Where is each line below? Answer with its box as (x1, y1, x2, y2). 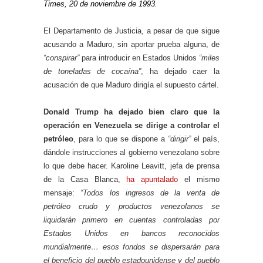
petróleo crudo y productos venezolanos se (43, 202, 220, 211)
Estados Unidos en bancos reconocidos (43, 229, 220, 238)
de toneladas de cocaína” (43, 67, 141, 76)
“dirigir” (168, 134, 191, 144)
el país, (191, 134, 220, 144)
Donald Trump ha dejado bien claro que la (43, 107, 220, 117)
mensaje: (43, 188, 81, 198)
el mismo (178, 175, 220, 184)
